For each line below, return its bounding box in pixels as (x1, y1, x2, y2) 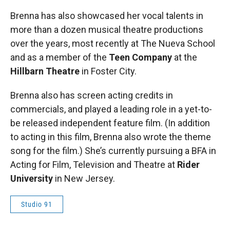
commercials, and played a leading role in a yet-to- (10, 103, 212, 114)
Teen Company (109, 51, 172, 63)
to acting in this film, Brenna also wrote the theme (10, 131, 211, 142)
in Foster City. (80, 65, 137, 76)
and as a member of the (10, 51, 109, 63)
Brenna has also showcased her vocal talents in (10, 10, 203, 21)
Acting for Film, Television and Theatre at (10, 159, 177, 170)
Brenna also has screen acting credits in (10, 89, 173, 101)
